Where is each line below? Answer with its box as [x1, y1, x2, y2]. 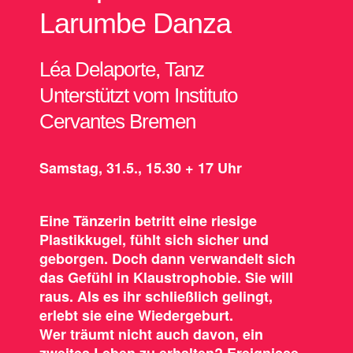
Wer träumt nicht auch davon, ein [39, 323, 263, 344]
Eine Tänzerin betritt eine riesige [39, 210, 257, 231]
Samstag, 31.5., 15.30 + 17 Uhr [39, 157, 242, 178]
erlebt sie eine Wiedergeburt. [39, 304, 233, 325]
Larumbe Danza [39, 6, 231, 39]
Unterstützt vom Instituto [39, 83, 237, 107]
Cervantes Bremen [39, 109, 195, 133]
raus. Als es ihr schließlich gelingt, [39, 285, 273, 307]
